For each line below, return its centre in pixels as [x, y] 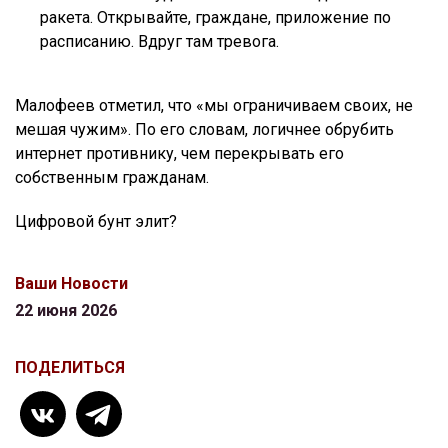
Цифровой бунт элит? [96, 221]
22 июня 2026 [66, 310]
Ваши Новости [71, 283]
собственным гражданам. [112, 177]
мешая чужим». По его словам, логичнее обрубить [204, 129]
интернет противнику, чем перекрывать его [179, 153]
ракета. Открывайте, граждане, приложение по [215, 17]
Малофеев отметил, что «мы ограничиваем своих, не [214, 105]
